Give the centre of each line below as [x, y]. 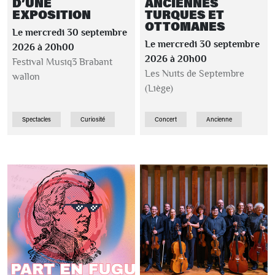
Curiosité [93, 119]
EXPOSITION [52, 14]
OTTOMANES [185, 26]
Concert [166, 119]
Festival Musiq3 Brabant [62, 62]
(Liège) [159, 88]
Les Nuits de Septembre [195, 74]
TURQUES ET [184, 14]
